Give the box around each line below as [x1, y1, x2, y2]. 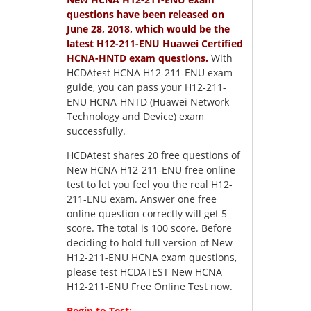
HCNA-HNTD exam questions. [67, 51, 209, 65]
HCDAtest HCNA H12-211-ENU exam [67, 65, 233, 79]
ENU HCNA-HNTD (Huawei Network [67, 94, 230, 108]
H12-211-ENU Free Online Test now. [67, 279, 233, 293]
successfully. [67, 124, 126, 137]
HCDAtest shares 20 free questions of [67, 148, 241, 162]
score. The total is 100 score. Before [67, 221, 233, 235]
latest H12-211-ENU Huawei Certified [67, 36, 244, 50]
